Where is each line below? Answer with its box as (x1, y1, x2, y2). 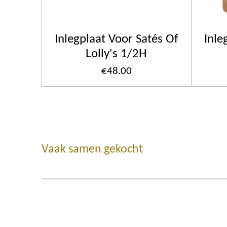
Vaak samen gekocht (42, 143, 143, 156)
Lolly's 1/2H (86, 47, 147, 60)
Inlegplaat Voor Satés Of (54, 32, 178, 46)
